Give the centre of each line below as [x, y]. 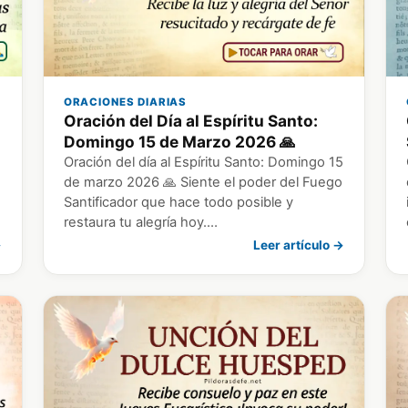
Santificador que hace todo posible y [178, 202]
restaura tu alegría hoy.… [140, 222]
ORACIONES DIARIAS [125, 102]
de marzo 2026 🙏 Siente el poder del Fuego [203, 182]
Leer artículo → [299, 245]
